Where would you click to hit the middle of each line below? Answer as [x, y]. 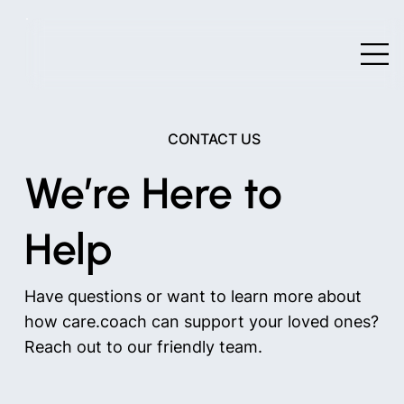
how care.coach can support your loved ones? [202, 321]
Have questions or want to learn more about [193, 296]
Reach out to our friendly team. [144, 347]
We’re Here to [154, 193]
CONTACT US [214, 139]
